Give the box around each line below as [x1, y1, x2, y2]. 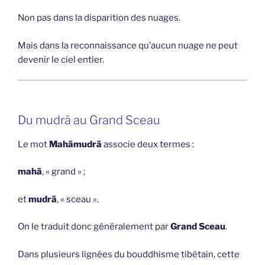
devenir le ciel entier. [18, 54, 104, 65]
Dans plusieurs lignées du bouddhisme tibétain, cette [18, 248, 240, 260]
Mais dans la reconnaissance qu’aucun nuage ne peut [18, 40, 238, 51]
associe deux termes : [102, 138, 194, 150]
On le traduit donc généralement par [18, 221, 170, 232]
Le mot [18, 138, 49, 150]
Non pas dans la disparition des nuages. [18, 12, 180, 24]
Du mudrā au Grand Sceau [18, 112, 160, 127]
